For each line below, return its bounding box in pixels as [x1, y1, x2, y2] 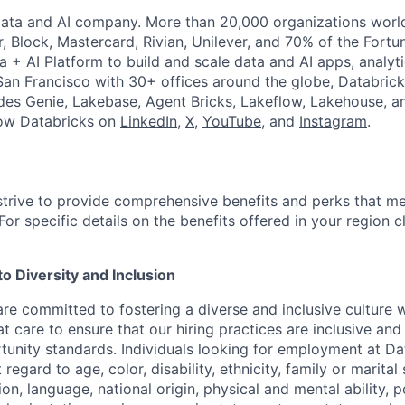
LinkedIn [120, 112, 177, 130]
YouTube [202, 112, 261, 130]
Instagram [299, 112, 367, 130]
